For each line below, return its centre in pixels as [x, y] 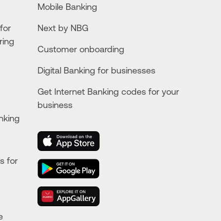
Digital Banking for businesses [96, 70]
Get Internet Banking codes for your [108, 91]
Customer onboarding [81, 49]
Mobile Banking [67, 6]
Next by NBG [63, 27]
